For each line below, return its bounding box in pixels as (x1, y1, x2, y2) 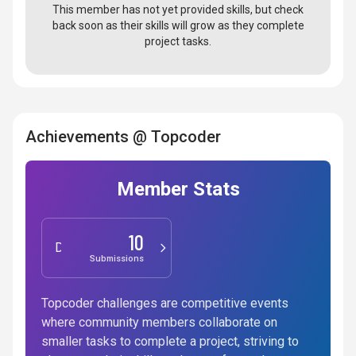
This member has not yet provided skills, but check (52, 3, 304, 16)
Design (55, 240, 95, 255)
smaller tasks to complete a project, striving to (41, 334, 299, 349)
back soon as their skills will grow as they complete (52, 19, 304, 32)
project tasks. (145, 35, 211, 48)
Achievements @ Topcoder (25, 127, 221, 146)
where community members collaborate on (41, 315, 277, 330)
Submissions (90, 253, 144, 264)
